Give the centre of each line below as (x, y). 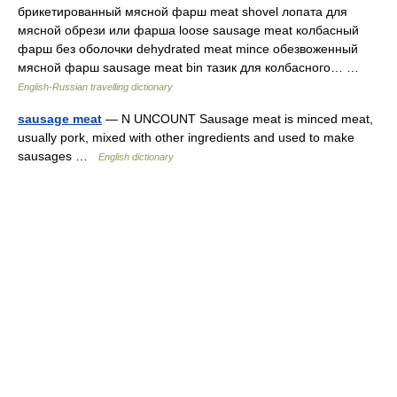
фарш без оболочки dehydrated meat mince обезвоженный (188, 49)
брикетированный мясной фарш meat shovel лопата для (183, 12)
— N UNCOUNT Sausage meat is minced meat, (237, 119)
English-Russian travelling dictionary (95, 87)
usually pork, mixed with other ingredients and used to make (186, 137)
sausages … (58, 156)
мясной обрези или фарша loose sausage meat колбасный (188, 30)
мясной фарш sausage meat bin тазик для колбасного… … (192, 67)
